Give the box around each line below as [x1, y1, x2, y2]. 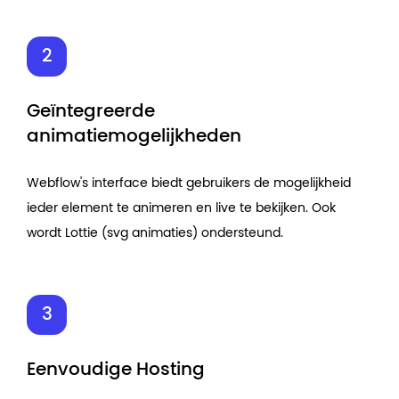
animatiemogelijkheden [27, 126, 241, 145]
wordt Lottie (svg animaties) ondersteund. [27, 226, 283, 240]
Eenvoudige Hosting [27, 360, 205, 379]
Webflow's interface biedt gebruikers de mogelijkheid [27, 176, 351, 190]
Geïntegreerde [27, 102, 155, 120]
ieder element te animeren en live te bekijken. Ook [27, 201, 336, 215]
